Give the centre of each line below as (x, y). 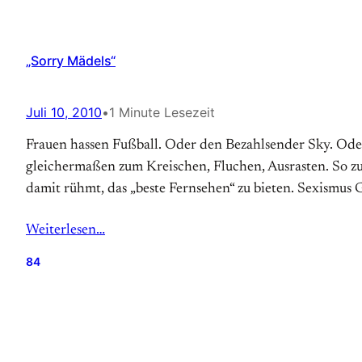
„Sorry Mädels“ (71, 61)
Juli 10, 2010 (64, 112)
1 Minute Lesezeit (162, 112)
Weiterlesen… (65, 230)
